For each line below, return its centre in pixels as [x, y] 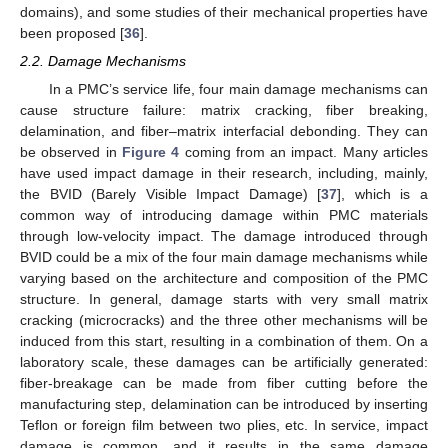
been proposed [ [72, 32]
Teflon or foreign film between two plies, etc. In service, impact [224, 425]
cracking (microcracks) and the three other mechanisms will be [224, 320]
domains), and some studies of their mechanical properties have [224, 11]
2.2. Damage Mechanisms [103, 60]
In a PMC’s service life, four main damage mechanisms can [238, 89]
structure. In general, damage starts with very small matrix [224, 299]
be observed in [71, 152]
